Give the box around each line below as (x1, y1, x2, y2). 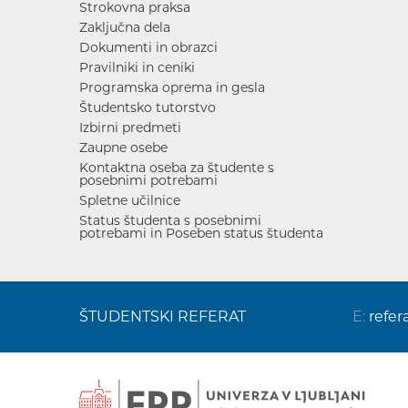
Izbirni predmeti (79, 118, 181, 136)
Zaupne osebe (79, 138, 168, 156)
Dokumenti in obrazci (79, 38, 218, 56)
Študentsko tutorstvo (79, 98, 216, 116)
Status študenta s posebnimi (79, 211, 261, 229)
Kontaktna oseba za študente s (79, 158, 274, 176)
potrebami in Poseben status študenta (79, 224, 323, 241)
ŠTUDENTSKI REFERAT (79, 307, 246, 325)
